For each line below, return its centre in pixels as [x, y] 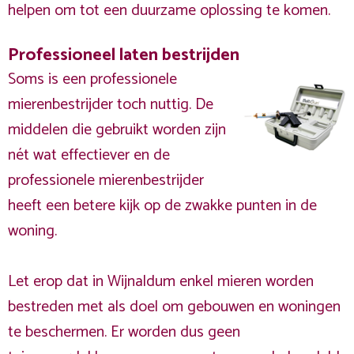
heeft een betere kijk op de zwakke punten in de [162, 206]
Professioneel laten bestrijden [124, 55]
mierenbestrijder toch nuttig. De [111, 105]
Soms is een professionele [92, 79]
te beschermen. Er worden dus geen [124, 332]
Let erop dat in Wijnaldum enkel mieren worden [161, 282]
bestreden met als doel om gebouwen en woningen [174, 307]
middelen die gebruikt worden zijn [117, 130]
